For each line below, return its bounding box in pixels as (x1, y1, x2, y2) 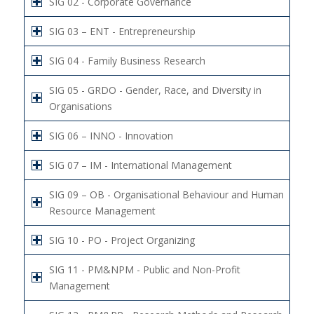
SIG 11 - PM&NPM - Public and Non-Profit (48, 263, 240, 277)
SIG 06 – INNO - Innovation (48, 129, 173, 143)
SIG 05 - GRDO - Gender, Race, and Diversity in (48, 83, 261, 97)
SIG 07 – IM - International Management (48, 158, 232, 172)
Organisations (48, 100, 112, 114)
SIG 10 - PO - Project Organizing (48, 233, 195, 247)
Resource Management (48, 204, 156, 218)
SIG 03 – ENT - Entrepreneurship (48, 25, 196, 39)
